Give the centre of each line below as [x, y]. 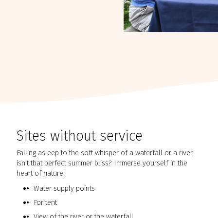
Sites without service [80, 136]
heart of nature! [41, 173]
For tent [45, 203]
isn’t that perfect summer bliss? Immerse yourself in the [102, 163]
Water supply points [64, 189]
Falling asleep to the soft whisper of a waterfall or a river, [105, 153]
